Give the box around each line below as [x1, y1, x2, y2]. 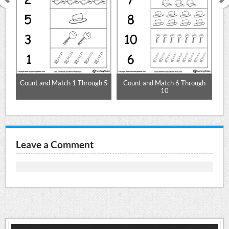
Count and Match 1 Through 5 [19, 78, 108, 87]
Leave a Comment [16, 139, 94, 151]
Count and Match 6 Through [123, 78, 206, 87]
